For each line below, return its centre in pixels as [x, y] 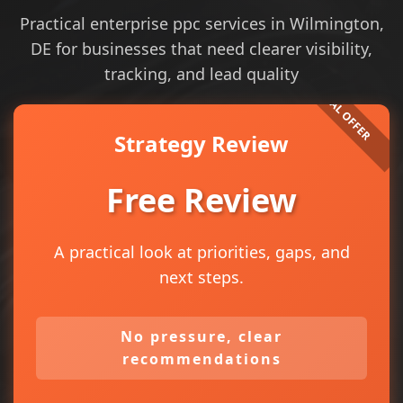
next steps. [201, 277]
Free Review [201, 200]
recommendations [201, 359]
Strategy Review [201, 143]
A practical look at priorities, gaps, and [201, 252]
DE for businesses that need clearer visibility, [201, 49]
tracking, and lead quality [201, 74]
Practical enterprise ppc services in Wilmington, [201, 23]
